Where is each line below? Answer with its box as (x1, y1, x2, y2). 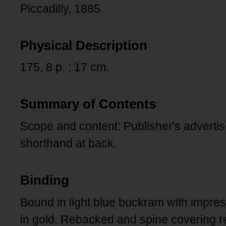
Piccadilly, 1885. (20, 2, 103, 15)
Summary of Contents (20, 97, 156, 111)
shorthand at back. (20, 137, 117, 150)
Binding (20, 173, 69, 187)
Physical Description (20, 38, 147, 52)
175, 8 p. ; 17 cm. (20, 61, 109, 74)
